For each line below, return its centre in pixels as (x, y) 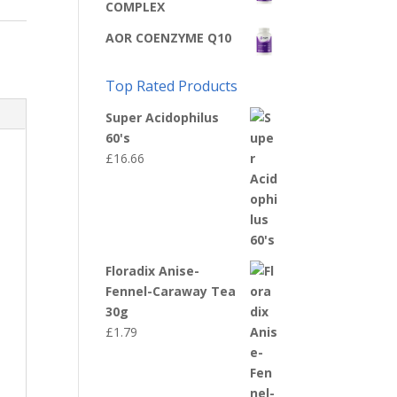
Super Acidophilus (163, 117)
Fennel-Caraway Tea (171, 291)
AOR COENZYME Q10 (169, 38)
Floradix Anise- (153, 271)
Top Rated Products (172, 86)
